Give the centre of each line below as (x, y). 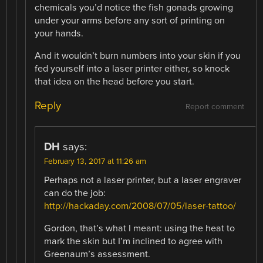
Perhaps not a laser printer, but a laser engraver (143, 181)
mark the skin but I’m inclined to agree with (134, 242)
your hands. (59, 33)
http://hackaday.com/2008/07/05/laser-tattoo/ (140, 206)
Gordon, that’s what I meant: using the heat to (140, 229)
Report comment (215, 107)
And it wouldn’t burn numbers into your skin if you (138, 56)
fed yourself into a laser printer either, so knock (132, 69)
